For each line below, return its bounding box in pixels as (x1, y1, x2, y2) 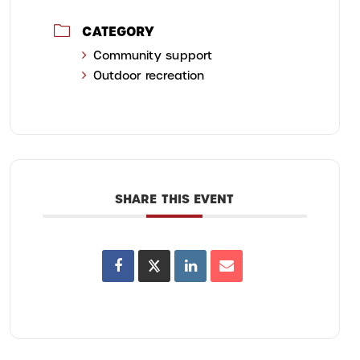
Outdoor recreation (92, 68, 205, 84)
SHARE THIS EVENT (115, 190, 235, 208)
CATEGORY (82, 22, 155, 41)
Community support (92, 48, 213, 63)
